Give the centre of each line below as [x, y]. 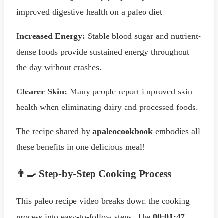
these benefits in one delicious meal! [81, 147]
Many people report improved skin [130, 91]
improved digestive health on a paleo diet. [90, 11]
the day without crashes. [59, 67]
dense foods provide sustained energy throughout [103, 51]
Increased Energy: [51, 36]
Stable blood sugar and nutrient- [143, 36]
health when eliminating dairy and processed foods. [107, 107]
